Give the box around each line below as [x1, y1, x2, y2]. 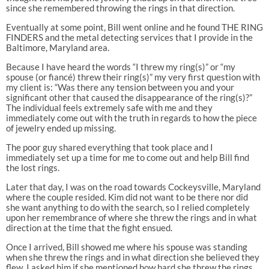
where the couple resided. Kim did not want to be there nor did [5, 192, 248, 203]
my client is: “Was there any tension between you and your [5, 82, 234, 93]
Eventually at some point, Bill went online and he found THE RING [5, 22, 263, 33]
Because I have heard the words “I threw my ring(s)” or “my [5, 61, 235, 73]
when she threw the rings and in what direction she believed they [5, 252, 259, 263]
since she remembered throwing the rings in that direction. [5, 2, 235, 14]
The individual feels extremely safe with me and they [5, 102, 213, 113]
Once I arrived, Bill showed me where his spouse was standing [5, 241, 247, 253]
